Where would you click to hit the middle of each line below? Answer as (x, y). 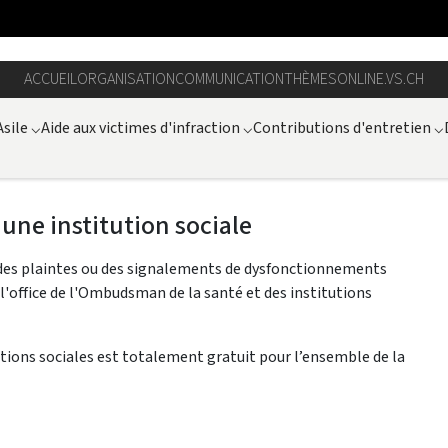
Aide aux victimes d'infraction (140, 127)
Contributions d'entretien (342, 127)
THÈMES (310, 79)
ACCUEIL (50, 79)
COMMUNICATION (229, 79)
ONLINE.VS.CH (380, 79)
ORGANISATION (126, 79)
